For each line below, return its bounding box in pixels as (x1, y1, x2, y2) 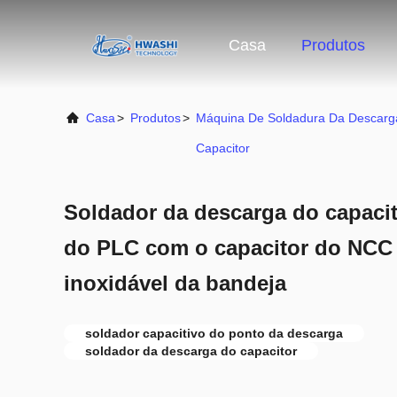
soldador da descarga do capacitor (85, 344, 297, 358)
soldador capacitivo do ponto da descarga (85, 326, 343, 340)
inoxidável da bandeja (64, 271, 286, 295)
